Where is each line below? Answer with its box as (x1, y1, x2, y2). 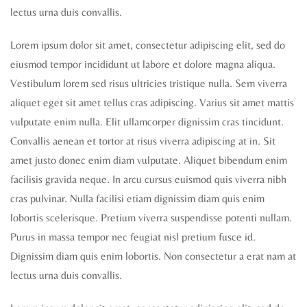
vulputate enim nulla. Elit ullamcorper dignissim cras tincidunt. (10, 114, 284, 128)
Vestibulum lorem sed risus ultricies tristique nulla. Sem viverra (10, 76, 287, 90)
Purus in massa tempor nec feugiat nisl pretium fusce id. (10, 230, 256, 243)
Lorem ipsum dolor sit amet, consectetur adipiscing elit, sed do (10, 38, 285, 51)
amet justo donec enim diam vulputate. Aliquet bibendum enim (10, 153, 287, 167)
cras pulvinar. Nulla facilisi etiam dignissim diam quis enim (10, 191, 265, 205)
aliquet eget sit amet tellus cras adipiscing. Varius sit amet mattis (10, 95, 294, 109)
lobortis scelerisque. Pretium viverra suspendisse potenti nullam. (10, 210, 292, 224)
